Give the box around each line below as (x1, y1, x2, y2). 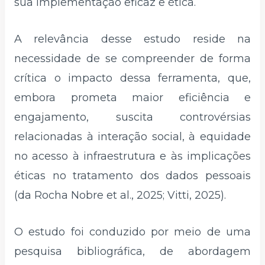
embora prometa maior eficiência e (14, 91, 251, 104)
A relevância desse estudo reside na (14, 32, 251, 46)
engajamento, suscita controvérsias (14, 110, 251, 124)
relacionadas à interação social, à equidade (14, 130, 251, 143)
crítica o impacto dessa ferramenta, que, (14, 71, 251, 85)
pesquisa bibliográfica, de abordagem (14, 244, 251, 258)
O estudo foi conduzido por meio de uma (14, 225, 251, 238)
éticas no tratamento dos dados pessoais (14, 169, 251, 182)
